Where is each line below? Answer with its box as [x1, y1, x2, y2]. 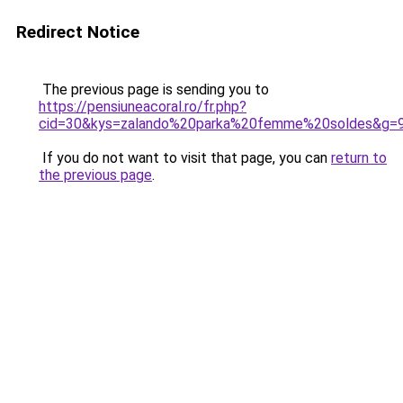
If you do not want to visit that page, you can [39, 149, 331, 166]
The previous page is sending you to [39, 81, 269, 98]
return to [331, 149, 387, 166]
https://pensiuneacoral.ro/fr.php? [39, 98, 246, 115]
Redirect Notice [16, 22, 139, 42]
